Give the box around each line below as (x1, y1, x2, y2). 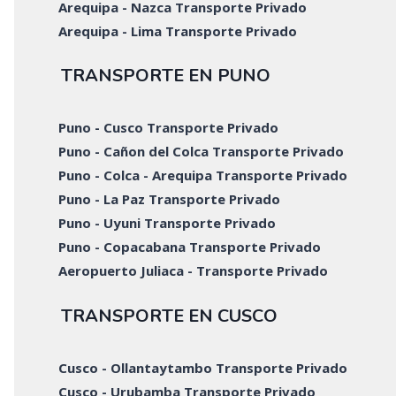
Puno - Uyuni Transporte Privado (58, 214, 277, 232)
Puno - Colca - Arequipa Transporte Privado (58, 166, 348, 185)
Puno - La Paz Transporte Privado (58, 190, 281, 209)
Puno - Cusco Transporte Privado (58, 118, 279, 137)
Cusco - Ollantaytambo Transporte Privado (58, 358, 348, 377)
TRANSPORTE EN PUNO (60, 64, 270, 88)
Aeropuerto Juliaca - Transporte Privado (58, 262, 329, 280)
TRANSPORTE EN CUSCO (60, 303, 278, 328)
